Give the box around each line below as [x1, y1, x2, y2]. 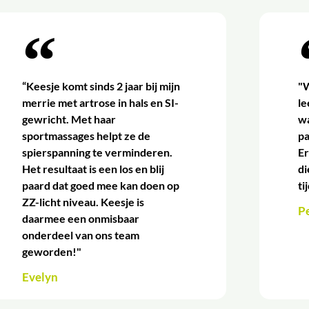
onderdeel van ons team [22, 228, 140, 242]
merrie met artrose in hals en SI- [22, 96, 179, 110]
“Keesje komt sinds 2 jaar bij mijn [22, 79, 181, 93]
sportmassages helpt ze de [22, 129, 151, 143]
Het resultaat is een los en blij [22, 162, 165, 176]
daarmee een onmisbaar [22, 212, 140, 226]
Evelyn [22, 270, 59, 285]
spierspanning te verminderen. [22, 146, 173, 159]
